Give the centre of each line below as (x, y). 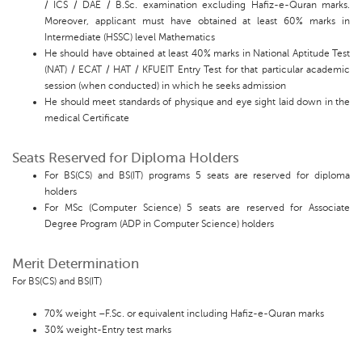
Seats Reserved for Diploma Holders (126, 158)
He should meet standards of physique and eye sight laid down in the (197, 102)
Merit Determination (76, 264)
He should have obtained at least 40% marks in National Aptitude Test (197, 54)
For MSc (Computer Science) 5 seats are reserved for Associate (197, 208)
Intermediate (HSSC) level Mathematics (130, 38)
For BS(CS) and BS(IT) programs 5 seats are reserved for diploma (197, 176)
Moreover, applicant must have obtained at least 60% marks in (197, 21)
